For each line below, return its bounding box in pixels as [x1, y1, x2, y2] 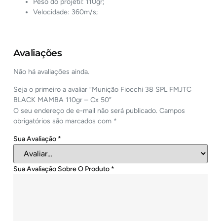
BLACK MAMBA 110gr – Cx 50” [13, 95, 112, 104]
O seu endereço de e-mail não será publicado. [13, 106, 158, 115]
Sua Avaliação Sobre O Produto [13, 164, 111, 173]
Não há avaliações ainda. [13, 68, 90, 76]
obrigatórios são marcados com [13, 116, 114, 125]
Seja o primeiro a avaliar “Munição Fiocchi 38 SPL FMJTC [13, 85, 192, 94]
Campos [159, 106, 185, 115]
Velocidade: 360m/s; [33, 7, 99, 16]
